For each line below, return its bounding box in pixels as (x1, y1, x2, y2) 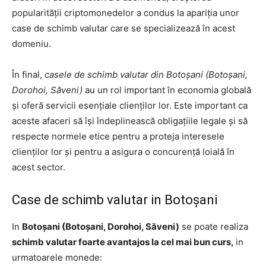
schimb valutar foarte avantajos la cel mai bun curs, (12, 236, 236, 248)
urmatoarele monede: (12, 251, 102, 263)
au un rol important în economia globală (83, 84, 251, 96)
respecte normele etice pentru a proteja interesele (12, 130, 224, 142)
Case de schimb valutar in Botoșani (12, 192, 217, 207)
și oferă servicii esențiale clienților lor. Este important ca (12, 99, 248, 111)
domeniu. (12, 37, 51, 49)
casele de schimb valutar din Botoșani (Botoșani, (45, 68, 248, 80)
